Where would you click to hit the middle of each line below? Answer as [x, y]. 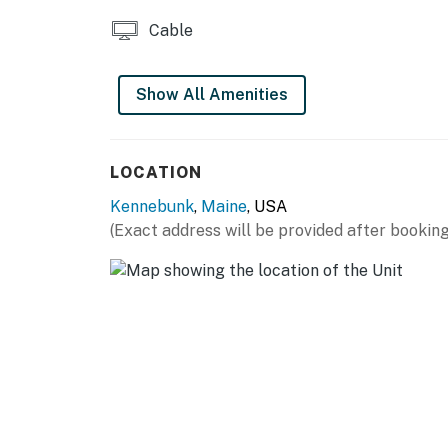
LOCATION [156, 173]
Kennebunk [152, 207]
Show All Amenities [212, 95]
